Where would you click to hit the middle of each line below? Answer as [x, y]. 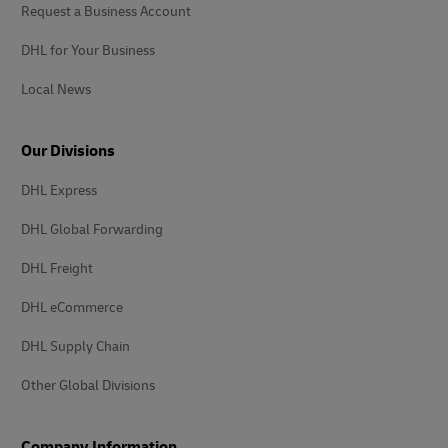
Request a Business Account [106, 11]
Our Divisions [68, 150]
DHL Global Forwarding [92, 229]
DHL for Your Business [88, 50]
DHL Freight [57, 268]
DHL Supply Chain [75, 346]
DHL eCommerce [72, 307]
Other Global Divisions [88, 385]
